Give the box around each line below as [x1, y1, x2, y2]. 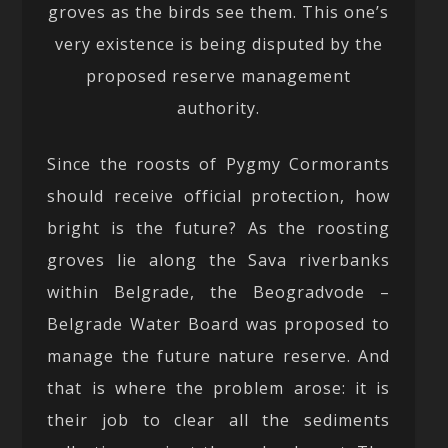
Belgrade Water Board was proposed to [47, 312, 391, 335]
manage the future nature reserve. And [47, 344, 391, 367]
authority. [177, 96, 261, 119]
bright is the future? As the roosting [47, 216, 391, 239]
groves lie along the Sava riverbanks [47, 248, 391, 271]
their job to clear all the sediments [47, 408, 391, 431]
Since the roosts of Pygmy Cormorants [47, 152, 391, 175]
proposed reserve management [86, 64, 352, 87]
